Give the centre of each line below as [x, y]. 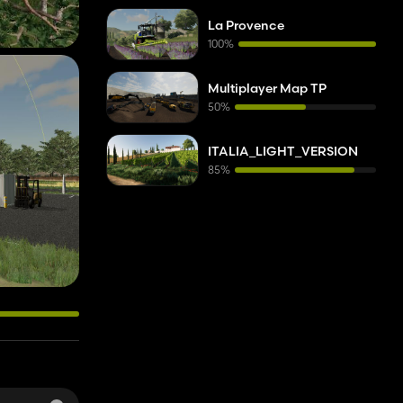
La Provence [246, 25]
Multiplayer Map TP [267, 88]
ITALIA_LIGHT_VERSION [283, 151]
